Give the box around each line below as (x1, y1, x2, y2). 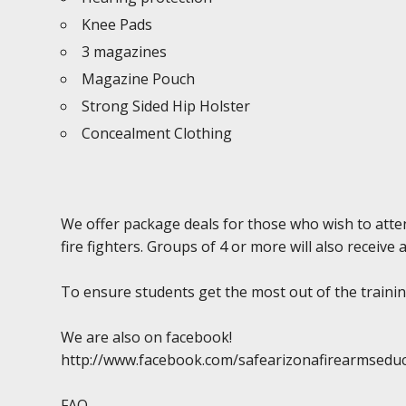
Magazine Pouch (82, 69, 196, 89)
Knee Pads (82, 14, 153, 34)
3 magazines (82, 42, 168, 62)
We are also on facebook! (61, 327, 233, 347)
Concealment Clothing (82, 123, 233, 143)
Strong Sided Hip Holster (82, 96, 251, 116)
